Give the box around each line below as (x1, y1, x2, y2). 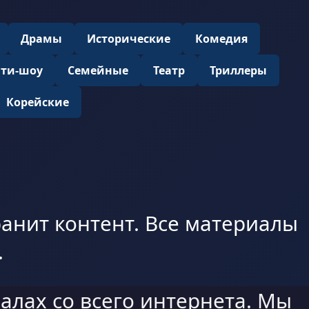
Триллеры (209, 63, 267, 78)
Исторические (87, 31, 170, 46)
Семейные (67, 63, 128, 78)
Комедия (195, 31, 248, 46)
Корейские (6, 94, 69, 110)
